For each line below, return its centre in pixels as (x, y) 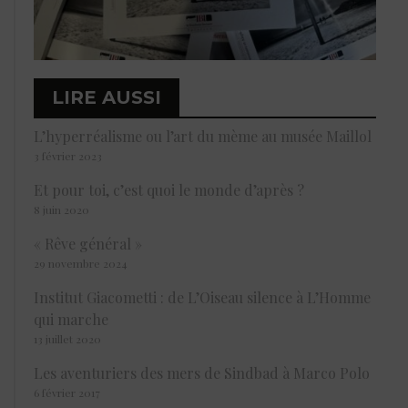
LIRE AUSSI (107, 98)
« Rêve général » (88, 244)
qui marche (71, 320)
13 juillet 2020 (67, 339)
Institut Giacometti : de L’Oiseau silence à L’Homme (202, 298)
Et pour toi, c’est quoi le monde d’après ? (169, 190)
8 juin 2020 (61, 210)
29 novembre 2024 (81, 264)
